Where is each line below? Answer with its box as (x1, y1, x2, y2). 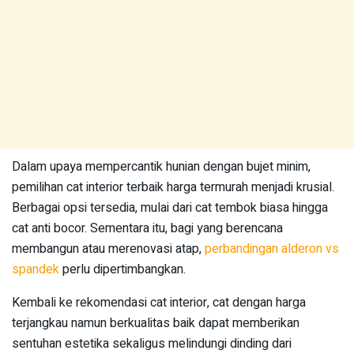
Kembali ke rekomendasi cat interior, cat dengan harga (12, 293, 306, 313)
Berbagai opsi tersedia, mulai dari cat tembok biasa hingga (12, 198, 328, 218)
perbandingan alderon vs (205, 239, 339, 259)
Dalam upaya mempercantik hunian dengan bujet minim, (12, 157, 311, 177)
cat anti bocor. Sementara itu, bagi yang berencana (12, 219, 283, 239)
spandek (12, 260, 62, 280)
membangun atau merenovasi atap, (12, 239, 205, 259)
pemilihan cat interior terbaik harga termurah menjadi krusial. (12, 178, 334, 198)
